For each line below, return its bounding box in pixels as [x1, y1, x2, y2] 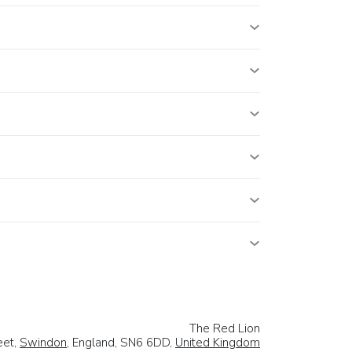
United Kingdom [175, 334, 260, 350]
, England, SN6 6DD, [67, 334, 175, 350]
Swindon [20, 334, 67, 350]
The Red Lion [189, 320, 260, 336]
